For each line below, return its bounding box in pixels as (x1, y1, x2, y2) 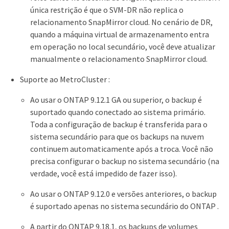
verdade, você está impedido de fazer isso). (30, 168, 177, 179)
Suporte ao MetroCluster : (20, 74, 110, 85)
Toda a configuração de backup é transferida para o (30, 119, 208, 130)
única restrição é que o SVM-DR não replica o (30, 5, 184, 15)
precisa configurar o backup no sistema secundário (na (30, 156, 219, 167)
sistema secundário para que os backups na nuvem (30, 131, 204, 142)
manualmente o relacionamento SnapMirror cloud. (30, 54, 208, 64)
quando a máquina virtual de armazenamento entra (30, 29, 209, 40)
